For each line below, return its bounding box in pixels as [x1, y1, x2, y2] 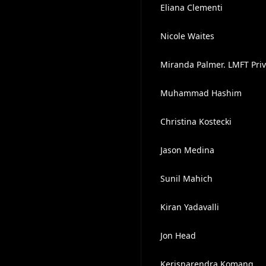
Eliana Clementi [160, 2, 223, 13]
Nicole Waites [160, 30, 214, 42]
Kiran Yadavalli [160, 201, 219, 213]
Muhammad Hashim [160, 87, 242, 99]
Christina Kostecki [160, 116, 232, 127]
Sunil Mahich [160, 173, 213, 184]
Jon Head [160, 230, 196, 241]
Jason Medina [160, 144, 214, 156]
